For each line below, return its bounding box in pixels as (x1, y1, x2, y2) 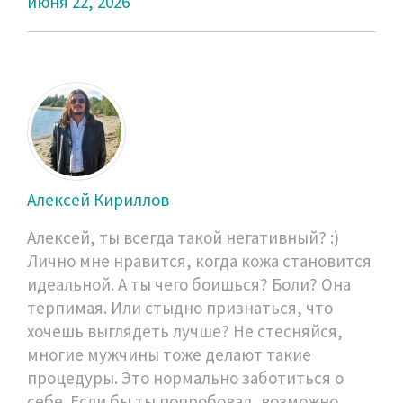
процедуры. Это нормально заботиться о (27, 366, 344, 389)
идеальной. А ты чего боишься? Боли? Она (27, 273, 351, 295)
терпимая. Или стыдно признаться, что (27, 296, 333, 318)
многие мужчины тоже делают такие (27, 343, 311, 365)
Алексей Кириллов (27, 188, 169, 210)
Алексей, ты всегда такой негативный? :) (27, 226, 339, 248)
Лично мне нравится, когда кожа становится (27, 249, 372, 272)
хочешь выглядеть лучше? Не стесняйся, (27, 319, 343, 342)
